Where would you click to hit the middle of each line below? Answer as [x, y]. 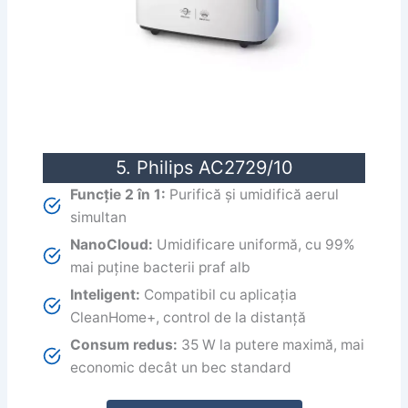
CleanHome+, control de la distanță [189, 317]
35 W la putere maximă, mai [271, 344]
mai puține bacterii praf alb [161, 267]
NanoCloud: [112, 244]
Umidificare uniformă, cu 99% [255, 244]
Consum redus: [124, 344]
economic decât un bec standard [181, 367]
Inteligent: [106, 294]
